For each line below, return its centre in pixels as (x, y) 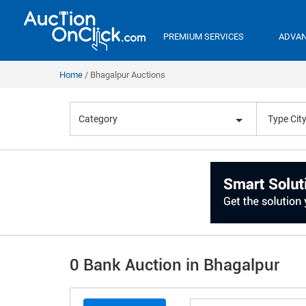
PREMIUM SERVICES (204, 37)
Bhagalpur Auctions (128, 75)
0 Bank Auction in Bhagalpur (175, 265)
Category (98, 119)
